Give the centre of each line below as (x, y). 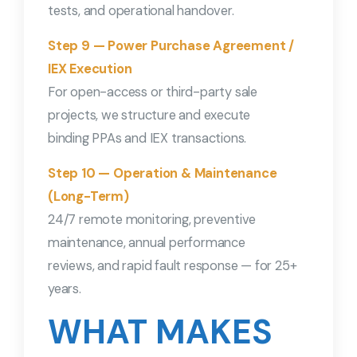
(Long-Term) (88, 197)
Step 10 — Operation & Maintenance (163, 174)
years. (65, 289)
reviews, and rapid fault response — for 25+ (173, 266)
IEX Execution (90, 69)
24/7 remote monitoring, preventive (152, 220)
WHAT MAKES (160, 332)
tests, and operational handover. (141, 11)
